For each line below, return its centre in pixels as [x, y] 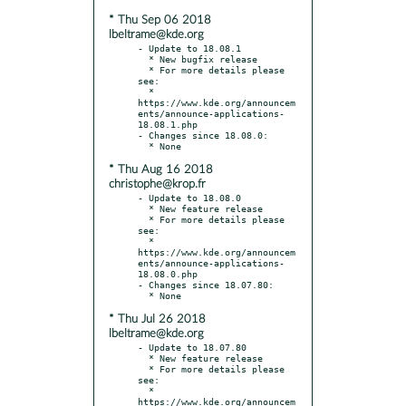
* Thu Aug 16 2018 [161, 169]
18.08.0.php [168, 273]
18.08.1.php [168, 124]
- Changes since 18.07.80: [206, 284]
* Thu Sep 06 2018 [160, 20]
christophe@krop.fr [157, 184]
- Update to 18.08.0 [189, 197]
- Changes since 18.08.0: [203, 135]
